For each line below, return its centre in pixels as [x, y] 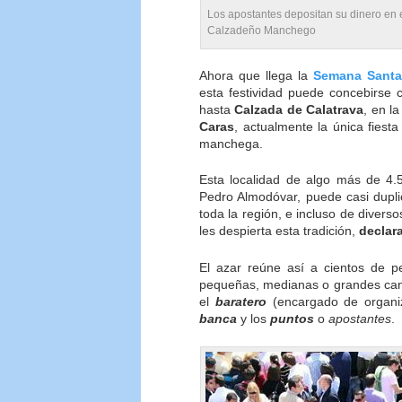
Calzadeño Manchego [262, 31]
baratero [240, 301]
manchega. [231, 144]
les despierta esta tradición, [279, 231]
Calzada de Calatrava [299, 109]
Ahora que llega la [256, 75]
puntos [292, 318]
